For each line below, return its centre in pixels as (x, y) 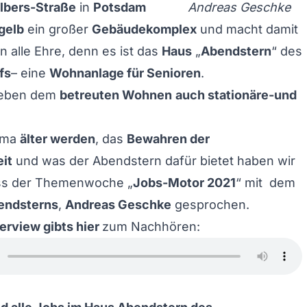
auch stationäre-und (236, 95)
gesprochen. (210, 205)
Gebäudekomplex (144, 29)
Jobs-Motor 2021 (184, 183)
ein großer (58, 29)
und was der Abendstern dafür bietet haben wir (154, 161)
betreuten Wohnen (116, 95)
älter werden (58, 139)
